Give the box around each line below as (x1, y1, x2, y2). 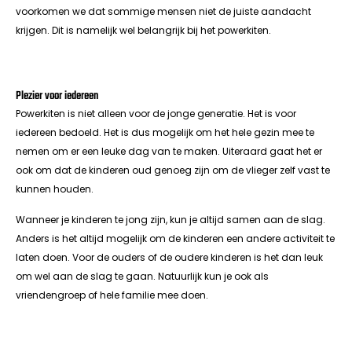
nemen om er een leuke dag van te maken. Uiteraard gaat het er (16, 145, 322, 159)
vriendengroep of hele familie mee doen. (16, 288, 208, 302)
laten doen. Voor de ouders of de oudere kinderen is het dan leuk (16, 250, 323, 264)
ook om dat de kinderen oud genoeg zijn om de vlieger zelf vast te (16, 163, 330, 178)
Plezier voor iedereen (16, 87, 98, 106)
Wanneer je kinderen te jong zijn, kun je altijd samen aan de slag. (16, 212, 325, 226)
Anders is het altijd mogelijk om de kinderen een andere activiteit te (16, 231, 335, 245)
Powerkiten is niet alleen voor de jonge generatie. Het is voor (16, 107, 296, 121)
